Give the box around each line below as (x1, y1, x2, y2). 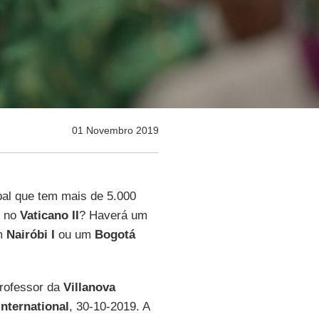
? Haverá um (78, 209, 147, 222)
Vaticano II (19, 209, 79, 222)
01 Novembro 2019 (71, 125, 159, 136)
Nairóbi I (6, 228, 55, 241)
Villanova (63, 281, 115, 294)
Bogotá (94, 228, 135, 241)
